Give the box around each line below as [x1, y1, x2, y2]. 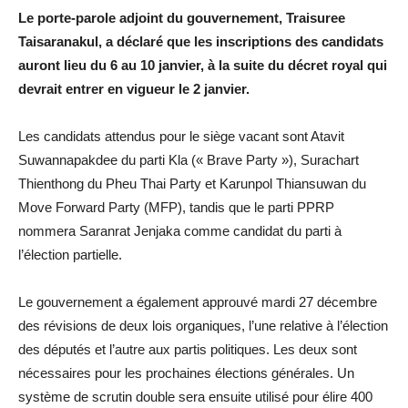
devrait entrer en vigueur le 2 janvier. [18, 80, 250, 97]
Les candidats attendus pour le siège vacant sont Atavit [18, 127, 344, 144]
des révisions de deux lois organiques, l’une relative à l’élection [18, 317, 388, 333]
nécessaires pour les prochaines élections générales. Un [18, 364, 354, 381]
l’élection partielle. [18, 246, 122, 262]
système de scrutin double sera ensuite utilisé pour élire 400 [18, 388, 372, 404]
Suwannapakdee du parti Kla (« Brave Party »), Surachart [18, 151, 359, 168]
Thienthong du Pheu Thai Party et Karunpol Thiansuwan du [18, 175, 366, 191]
